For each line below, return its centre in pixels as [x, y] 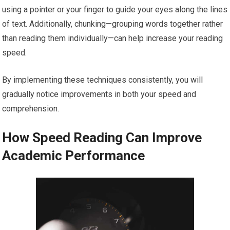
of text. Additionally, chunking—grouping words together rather [113, 24]
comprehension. [31, 109]
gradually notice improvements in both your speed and [99, 94]
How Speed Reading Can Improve [102, 138]
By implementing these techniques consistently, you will [103, 80]
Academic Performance [74, 156]
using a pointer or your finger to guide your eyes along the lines [115, 10]
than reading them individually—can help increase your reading [113, 39]
